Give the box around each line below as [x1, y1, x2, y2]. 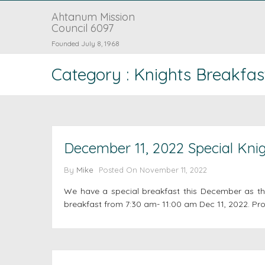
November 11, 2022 [140, 165, 207, 174]
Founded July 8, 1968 [51, 39, 119, 48]
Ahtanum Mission [51, 10, 135, 24]
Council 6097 [51, 21, 114, 35]
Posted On [99, 165, 140, 174]
